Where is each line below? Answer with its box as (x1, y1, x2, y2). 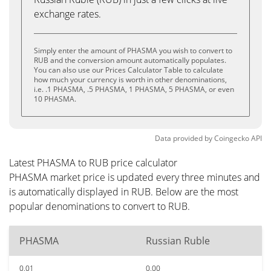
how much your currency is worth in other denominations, (34, 74, 227, 85)
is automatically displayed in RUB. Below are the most (9, 185, 238, 198)
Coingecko (214, 133, 249, 143)
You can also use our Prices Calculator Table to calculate (34, 65, 223, 75)
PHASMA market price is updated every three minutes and (9, 171, 260, 184)
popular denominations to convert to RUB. (9, 200, 190, 213)
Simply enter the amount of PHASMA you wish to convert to (34, 45, 232, 56)
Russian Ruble (146, 234, 210, 247)
